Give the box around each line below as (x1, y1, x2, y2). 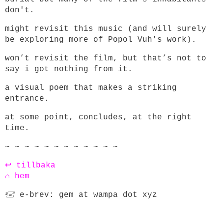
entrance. (5, 94, 49, 103)
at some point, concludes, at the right (5, 113, 192, 122)
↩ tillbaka (5, 161, 55, 170)
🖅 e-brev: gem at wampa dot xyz (5, 191, 157, 199)
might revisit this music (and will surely (5, 25, 206, 33)
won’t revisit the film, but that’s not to (5, 54, 206, 63)
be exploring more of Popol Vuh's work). (5, 35, 196, 44)
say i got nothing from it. (5, 65, 133, 74)
